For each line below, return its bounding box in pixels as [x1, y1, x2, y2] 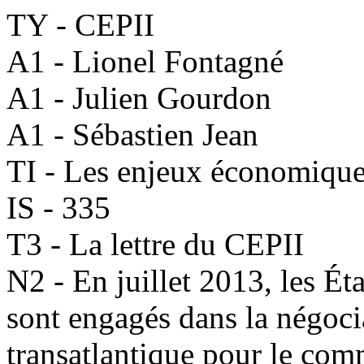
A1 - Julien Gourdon [6, 80, 271, 115]
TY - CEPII [6, 7, 154, 42]
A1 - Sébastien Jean [6, 117, 258, 152]
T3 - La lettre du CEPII [6, 227, 304, 262]
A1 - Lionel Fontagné [6, 44, 284, 79]
